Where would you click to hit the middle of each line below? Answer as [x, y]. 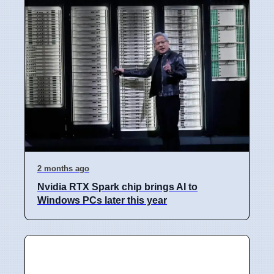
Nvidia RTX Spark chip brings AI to [117, 187]
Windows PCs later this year [102, 200]
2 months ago [63, 168]
